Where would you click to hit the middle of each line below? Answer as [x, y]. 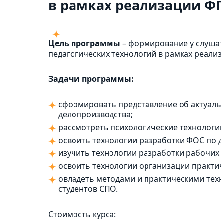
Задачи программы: [91, 79]
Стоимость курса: [82, 214]
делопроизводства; [95, 114]
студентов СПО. [88, 189]
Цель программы [84, 43]
